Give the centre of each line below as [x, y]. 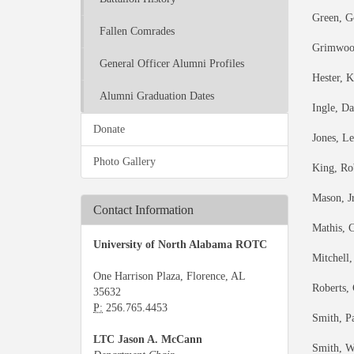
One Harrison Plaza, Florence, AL [169, 276]
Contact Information [143, 209]
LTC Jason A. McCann [148, 339]
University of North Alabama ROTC [180, 244]
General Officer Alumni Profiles [172, 63]
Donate [109, 129]
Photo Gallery [124, 161]
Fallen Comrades [137, 31]
